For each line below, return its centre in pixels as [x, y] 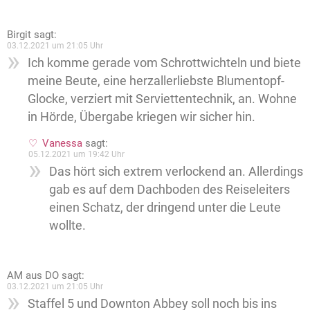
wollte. [67, 225]
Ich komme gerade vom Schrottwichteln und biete [164, 63]
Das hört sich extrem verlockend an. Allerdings [176, 171]
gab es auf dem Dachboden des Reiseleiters [170, 189]
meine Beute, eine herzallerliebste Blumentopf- [156, 81]
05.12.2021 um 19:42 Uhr [76, 154]
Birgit [19, 35]
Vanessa [62, 143]
